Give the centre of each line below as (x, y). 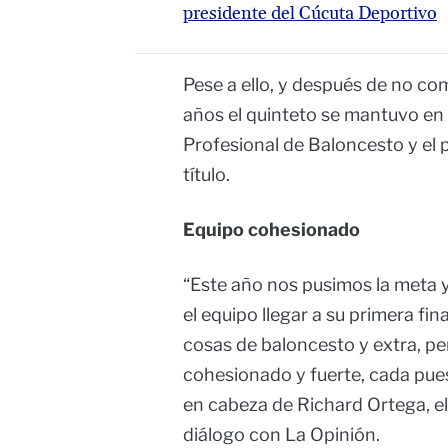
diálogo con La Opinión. (281, 435)
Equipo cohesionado (271, 230)
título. (206, 175)
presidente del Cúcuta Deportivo (310, 14)
